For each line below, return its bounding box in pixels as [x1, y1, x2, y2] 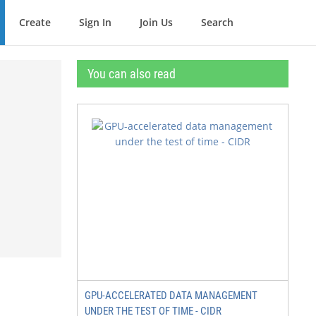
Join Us [140, 16, 173, 29]
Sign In [79, 16, 111, 29]
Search [201, 16, 233, 29]
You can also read [87, 66, 176, 81]
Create [19, 16, 51, 29]
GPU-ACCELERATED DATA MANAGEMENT [85, 289, 257, 302]
